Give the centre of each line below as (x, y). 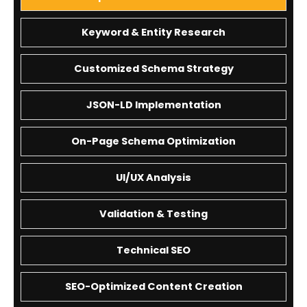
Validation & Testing (153, 213)
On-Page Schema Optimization (153, 141)
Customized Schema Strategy (153, 68)
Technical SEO (153, 250)
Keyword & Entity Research (153, 32)
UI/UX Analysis (153, 177)
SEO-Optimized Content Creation (153, 286)
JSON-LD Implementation (153, 105)
